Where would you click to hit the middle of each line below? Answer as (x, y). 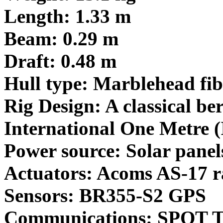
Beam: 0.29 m (61, 38)
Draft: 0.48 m (60, 61)
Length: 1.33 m (67, 16)
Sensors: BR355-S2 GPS (105, 195)
